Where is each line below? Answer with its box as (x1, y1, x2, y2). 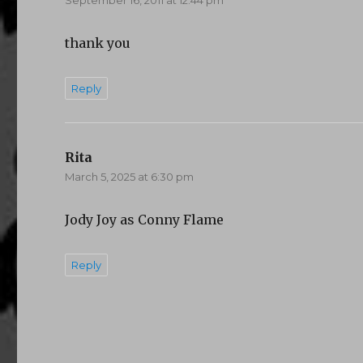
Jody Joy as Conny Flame (65, 211, 224, 228)
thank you (65, 34, 131, 51)
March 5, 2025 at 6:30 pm (65, 169, 194, 183)
